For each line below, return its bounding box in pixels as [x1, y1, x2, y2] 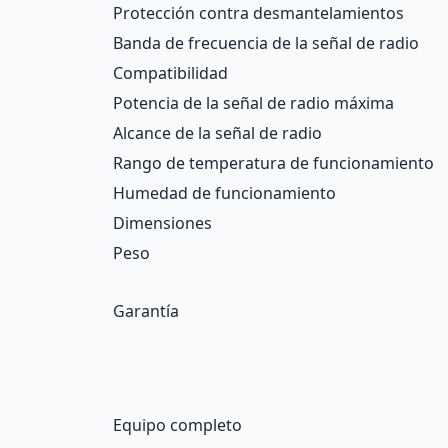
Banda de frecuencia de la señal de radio [113, 32, 419, 54]
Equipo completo [113, 414, 242, 436]
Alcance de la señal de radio [113, 122, 322, 144]
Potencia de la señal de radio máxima [113, 92, 394, 114]
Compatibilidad [113, 62, 228, 84]
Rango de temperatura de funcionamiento [113, 152, 434, 174]
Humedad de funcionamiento [113, 182, 336, 204]
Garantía [113, 300, 179, 322]
